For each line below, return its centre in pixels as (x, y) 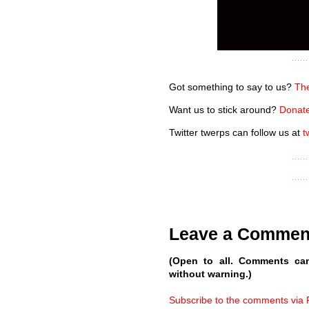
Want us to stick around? (224, 109)
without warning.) (210, 274)
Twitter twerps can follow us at (236, 132)
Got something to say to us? (232, 87)
